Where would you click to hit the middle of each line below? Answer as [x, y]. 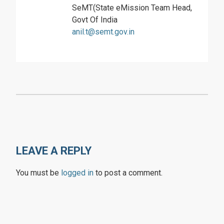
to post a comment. [128, 173]
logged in [77, 173]
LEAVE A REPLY [54, 151]
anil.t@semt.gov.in [103, 32]
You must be [38, 173]
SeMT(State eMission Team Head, [132, 8]
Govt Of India [95, 20]
